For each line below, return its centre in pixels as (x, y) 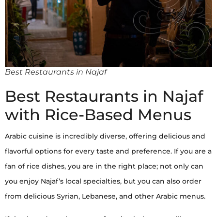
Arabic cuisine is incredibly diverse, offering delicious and (105, 136)
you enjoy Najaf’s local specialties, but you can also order (103, 181)
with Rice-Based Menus (98, 115)
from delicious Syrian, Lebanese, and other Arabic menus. (105, 196)
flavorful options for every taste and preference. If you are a (108, 151)
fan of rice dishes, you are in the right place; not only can (104, 166)
